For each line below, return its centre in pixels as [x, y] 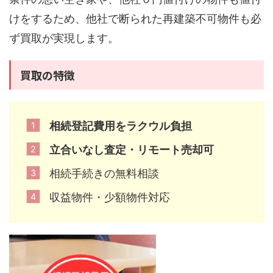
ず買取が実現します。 [64, 38]
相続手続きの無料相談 [104, 174]
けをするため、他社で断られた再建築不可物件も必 [135, 18]
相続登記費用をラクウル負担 [121, 126]
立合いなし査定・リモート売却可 [132, 150]
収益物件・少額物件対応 [110, 197]
